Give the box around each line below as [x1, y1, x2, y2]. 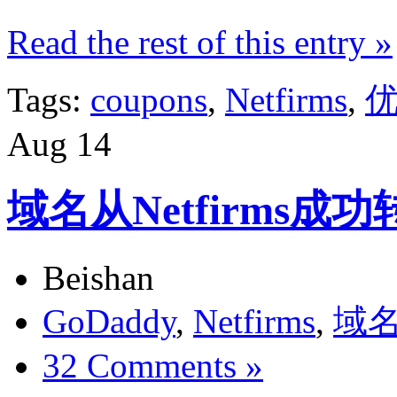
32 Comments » [43, 346, 263, 385]
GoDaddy [43, 301, 175, 340]
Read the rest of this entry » [7, 22, 393, 61]
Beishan [43, 258, 154, 297]
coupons [90, 80, 207, 119]
